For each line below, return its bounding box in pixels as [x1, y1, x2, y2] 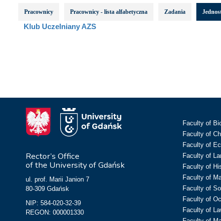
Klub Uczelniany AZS [24, 22, 96, 31]
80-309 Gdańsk [26, 185, 69, 192]
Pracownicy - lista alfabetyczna [70, 8, 147, 15]
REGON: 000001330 [26, 209, 84, 216]
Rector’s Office [26, 150, 79, 162]
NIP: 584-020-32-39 [26, 199, 81, 207]
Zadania [164, 8, 185, 15]
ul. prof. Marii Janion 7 [26, 176, 89, 183]
